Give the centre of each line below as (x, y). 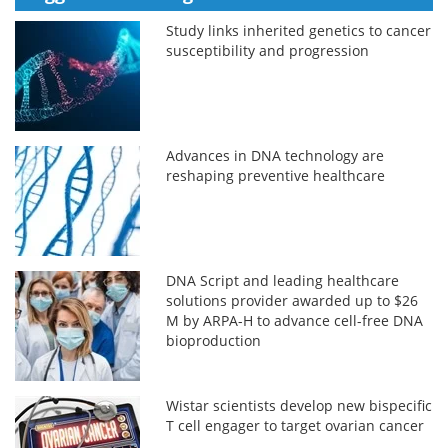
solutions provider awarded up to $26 (292, 300)
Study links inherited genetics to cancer (299, 30)
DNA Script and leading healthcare (283, 280)
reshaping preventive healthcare (276, 175)
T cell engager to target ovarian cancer (295, 425)
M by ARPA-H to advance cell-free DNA (295, 320)
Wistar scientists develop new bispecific (299, 405)
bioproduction (214, 340)
